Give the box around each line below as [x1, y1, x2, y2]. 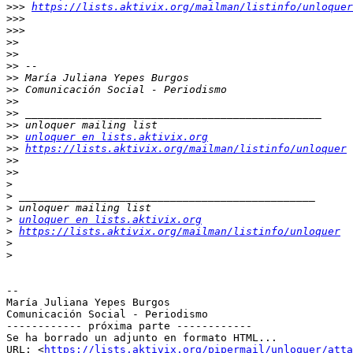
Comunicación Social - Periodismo [6, 308, 208, 321]
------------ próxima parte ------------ [6, 320, 252, 333]
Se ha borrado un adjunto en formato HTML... [6, 332, 277, 344]
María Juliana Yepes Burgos [6, 296, 170, 309]
